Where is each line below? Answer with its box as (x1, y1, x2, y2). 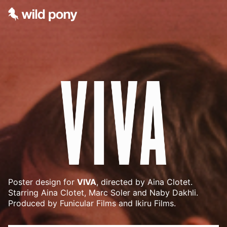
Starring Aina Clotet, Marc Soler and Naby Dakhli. (8, 187, 198, 198)
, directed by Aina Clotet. (96, 177, 193, 187)
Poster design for (8, 177, 77, 187)
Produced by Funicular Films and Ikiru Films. (8, 198, 176, 209)
